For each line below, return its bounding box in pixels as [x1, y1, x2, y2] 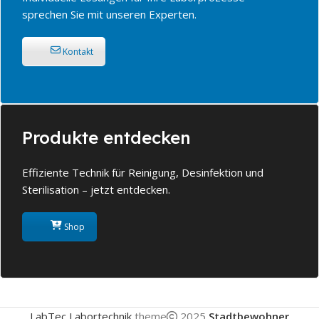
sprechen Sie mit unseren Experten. [22, 6, 197, 21]
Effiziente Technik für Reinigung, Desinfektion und [22, 164, 263, 179]
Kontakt [61, 45, 93, 58]
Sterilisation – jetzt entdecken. [22, 182, 170, 197]
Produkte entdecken [22, 126, 191, 148]
